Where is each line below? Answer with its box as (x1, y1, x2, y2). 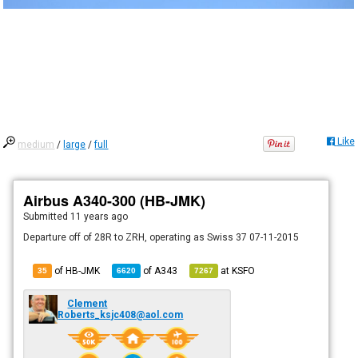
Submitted (23, 210, 71, 222)
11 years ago (70, 210, 129, 222)
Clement (67, 297, 108, 309)
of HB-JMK (52, 265, 101, 276)
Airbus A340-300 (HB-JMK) (23, 189, 206, 211)
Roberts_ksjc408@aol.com (58, 308, 184, 320)
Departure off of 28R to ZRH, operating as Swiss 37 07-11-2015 (23, 231, 300, 243)
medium (18, 138, 55, 150)
